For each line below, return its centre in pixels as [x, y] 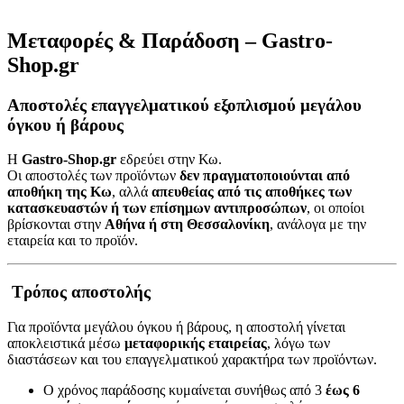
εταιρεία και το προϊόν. [73, 241]
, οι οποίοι [335, 208]
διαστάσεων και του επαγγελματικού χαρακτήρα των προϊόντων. [192, 359]
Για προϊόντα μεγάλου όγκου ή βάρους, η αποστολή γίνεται [176, 326]
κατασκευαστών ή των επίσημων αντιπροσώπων [157, 208]
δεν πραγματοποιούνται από [265, 176]
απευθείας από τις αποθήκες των [252, 192]
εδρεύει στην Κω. [169, 160]
